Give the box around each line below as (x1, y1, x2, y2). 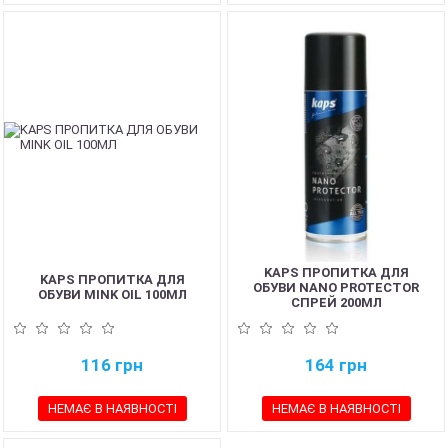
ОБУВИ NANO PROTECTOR (253, 279, 419, 295)
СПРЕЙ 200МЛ (290, 294, 382, 310)
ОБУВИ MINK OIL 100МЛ (37, 287, 187, 302)
